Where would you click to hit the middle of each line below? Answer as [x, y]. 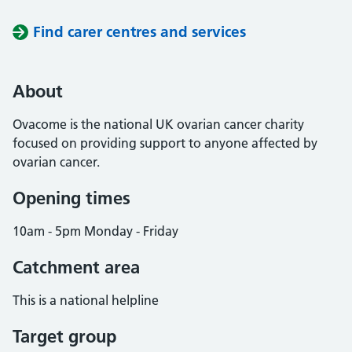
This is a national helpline [86, 300]
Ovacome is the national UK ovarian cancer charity [158, 124]
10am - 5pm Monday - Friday [95, 231]
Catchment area [76, 267]
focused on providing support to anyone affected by [165, 143]
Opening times [71, 198]
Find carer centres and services [139, 32]
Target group [64, 336]
